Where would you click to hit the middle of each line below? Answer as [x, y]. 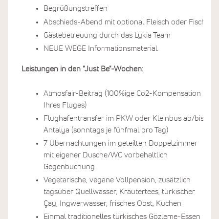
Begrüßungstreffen [76, 9]
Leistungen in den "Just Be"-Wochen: [82, 69]
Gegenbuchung [69, 166]
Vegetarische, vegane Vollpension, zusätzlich [117, 180]
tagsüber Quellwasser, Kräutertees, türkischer [119, 192]
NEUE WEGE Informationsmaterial [100, 48]
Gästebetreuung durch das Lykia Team [107, 35]
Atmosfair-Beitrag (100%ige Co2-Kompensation [122, 93]
